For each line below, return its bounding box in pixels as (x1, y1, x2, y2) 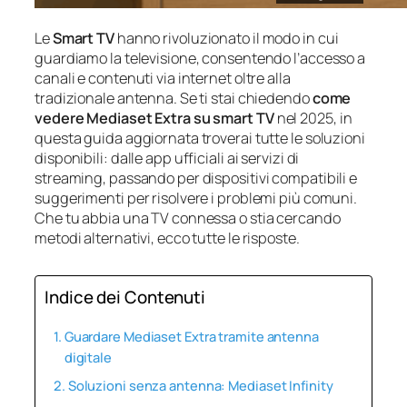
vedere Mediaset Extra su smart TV (35, 107, 274, 128)
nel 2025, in (273, 107, 352, 128)
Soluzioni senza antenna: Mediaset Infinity (67, 375, 333, 394)
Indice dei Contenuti (45, 284, 205, 309)
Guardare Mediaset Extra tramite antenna (64, 326, 319, 345)
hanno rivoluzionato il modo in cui (114, 27, 339, 48)
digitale (64, 347, 112, 366)
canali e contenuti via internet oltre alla (35, 67, 291, 88)
